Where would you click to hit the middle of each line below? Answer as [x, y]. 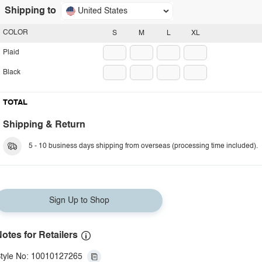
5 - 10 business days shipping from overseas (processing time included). [143, 146]
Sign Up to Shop [79, 201]
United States [103, 11]
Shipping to [30, 11]
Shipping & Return [44, 125]
